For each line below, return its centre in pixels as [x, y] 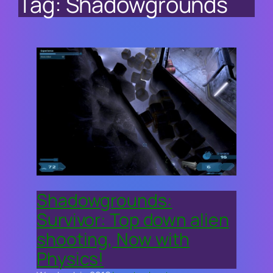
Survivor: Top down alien [133, 219]
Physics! [70, 258]
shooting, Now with [113, 239]
